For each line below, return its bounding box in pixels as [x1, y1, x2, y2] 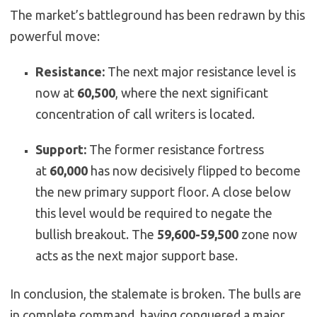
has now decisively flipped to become [88, 163, 301, 178]
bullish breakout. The [35, 226, 157, 241]
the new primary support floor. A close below [35, 184, 291, 199]
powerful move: [10, 28, 100, 43]
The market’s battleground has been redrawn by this [10, 7, 305, 22]
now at [35, 85, 77, 100]
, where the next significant [115, 85, 268, 100]
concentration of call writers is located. [35, 106, 255, 121]
